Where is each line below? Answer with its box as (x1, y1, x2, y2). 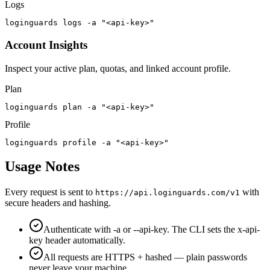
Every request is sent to (5, 187, 95, 198)
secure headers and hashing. (5, 198, 111, 209)
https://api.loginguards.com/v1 (95, 188, 240, 198)
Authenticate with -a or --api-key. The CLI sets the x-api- (43, 224, 260, 235)
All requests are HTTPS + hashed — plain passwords (43, 252, 247, 263)
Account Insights (5, 38, 87, 51)
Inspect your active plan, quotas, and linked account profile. (5, 63, 231, 74)
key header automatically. (29, 235, 125, 246)
